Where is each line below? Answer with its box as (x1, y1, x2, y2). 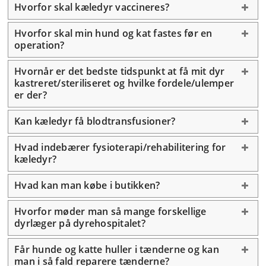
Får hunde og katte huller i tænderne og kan (14, 243, 219, 256)
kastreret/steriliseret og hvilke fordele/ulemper (14, 77, 234, 90)
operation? (14, 39, 65, 52)
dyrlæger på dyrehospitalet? (14, 217, 145, 230)
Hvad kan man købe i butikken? (14, 179, 160, 192)
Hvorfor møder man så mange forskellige (14, 205, 207, 218)
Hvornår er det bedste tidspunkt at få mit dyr (14, 65, 225, 78)
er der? (14, 88, 47, 102)
